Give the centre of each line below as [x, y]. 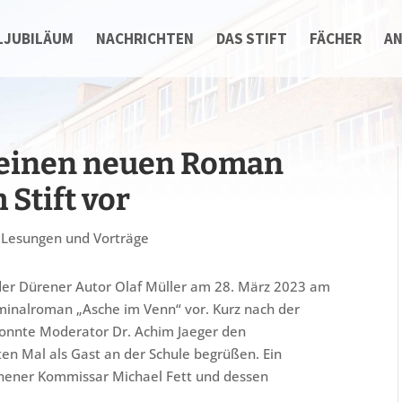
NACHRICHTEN [144, 39]
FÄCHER [335, 39]
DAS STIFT [251, 39]
